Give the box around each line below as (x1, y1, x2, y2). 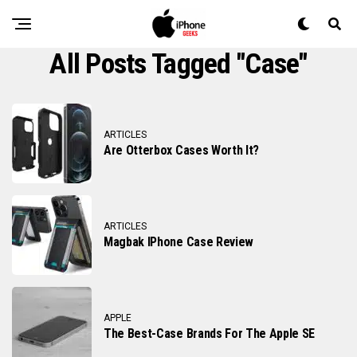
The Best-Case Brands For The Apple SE (104, 325, 316, 341)
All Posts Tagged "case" (49, 47, 308, 80)
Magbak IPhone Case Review (104, 233, 253, 249)
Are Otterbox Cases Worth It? (104, 142, 260, 158)
